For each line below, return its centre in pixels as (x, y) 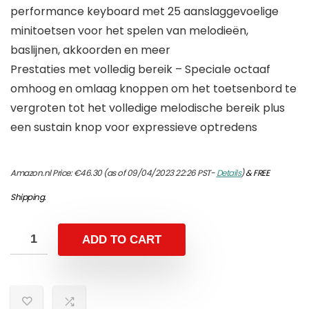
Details (228, 173)
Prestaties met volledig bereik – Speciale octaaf (140, 70)
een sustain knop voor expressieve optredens (134, 128)
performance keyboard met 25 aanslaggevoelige (144, 12)
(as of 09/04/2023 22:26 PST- (159, 173)
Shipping (27, 197)
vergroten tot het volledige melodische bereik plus (148, 108)
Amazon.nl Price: (42, 173)
